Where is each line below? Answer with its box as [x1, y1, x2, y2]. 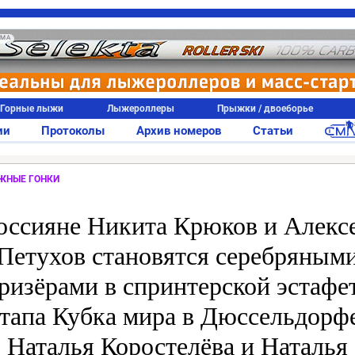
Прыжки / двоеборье [217, 103, 314, 114]
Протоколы [41, 124, 105, 138]
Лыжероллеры [106, 103, 174, 114]
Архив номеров [136, 124, 221, 138]
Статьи [252, 124, 293, 138]
